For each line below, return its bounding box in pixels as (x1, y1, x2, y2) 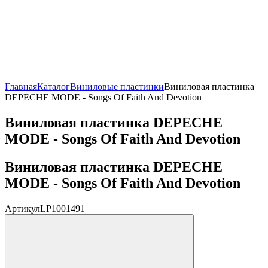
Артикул (5, 203, 40, 214)
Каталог (37, 81, 70, 92)
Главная (5, 81, 37, 92)
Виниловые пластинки (70, 81, 164, 92)
